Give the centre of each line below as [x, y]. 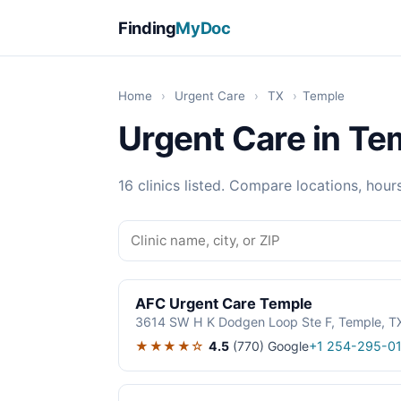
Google [288, 346]
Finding [147, 27]
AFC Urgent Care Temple [224, 304]
